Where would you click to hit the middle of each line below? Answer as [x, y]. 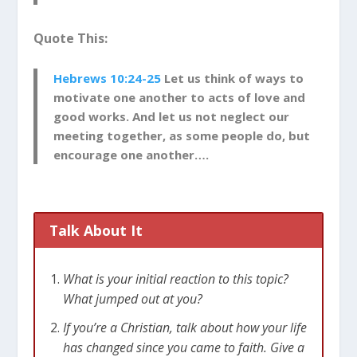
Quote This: [71, 38]
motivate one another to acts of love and [180, 98]
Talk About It [96, 231]
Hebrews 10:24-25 [108, 78]
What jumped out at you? [132, 299]
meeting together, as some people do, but [182, 136]
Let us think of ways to [233, 78]
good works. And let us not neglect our [172, 117]
